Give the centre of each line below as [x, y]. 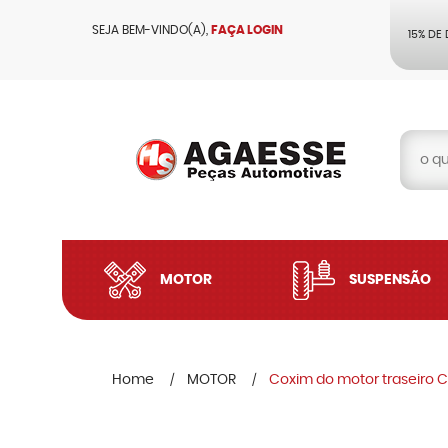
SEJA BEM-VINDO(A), [151, 30]
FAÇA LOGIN [247, 30]
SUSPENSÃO [389, 280]
